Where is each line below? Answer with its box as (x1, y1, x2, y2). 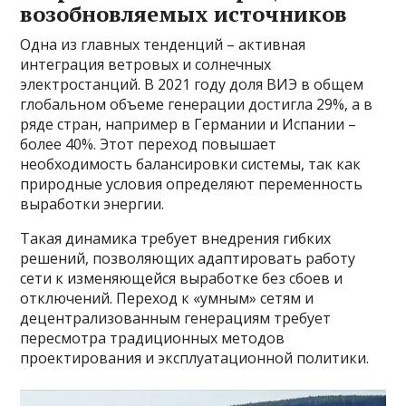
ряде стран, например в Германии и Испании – (20, 114, 357, 134)
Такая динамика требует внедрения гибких (20, 228, 332, 248)
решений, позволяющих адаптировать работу (20, 248, 356, 268)
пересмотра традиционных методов (20, 328, 285, 348)
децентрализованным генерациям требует (20, 308, 332, 328)
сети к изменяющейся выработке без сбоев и (20, 268, 343, 288)
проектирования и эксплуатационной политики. (20, 348, 370, 368)
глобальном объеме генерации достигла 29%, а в (20, 94, 373, 114)
